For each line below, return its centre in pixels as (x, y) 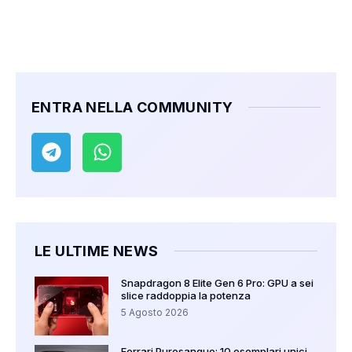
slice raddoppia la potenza (185, 295)
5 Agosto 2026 (154, 312)
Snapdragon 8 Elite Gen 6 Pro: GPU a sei (217, 282)
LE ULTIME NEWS (97, 251)
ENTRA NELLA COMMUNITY (132, 107)
